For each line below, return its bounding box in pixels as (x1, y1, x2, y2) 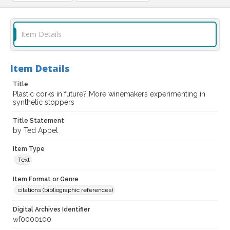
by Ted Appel (13, 126, 58, 135)
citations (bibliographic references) (18, 186, 113, 194)
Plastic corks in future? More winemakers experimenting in (13, 90, 205, 99)
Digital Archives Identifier (13, 206, 90, 214)
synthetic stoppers (13, 98, 74, 107)
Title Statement (13, 117, 64, 125)
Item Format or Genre (13, 176, 79, 183)
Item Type (13, 145, 45, 153)
